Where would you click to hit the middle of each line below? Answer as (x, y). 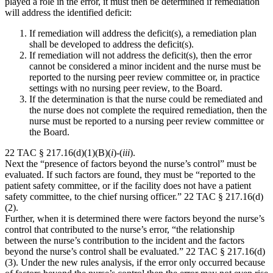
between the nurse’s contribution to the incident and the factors (125, 240)
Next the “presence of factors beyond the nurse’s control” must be (131, 163)
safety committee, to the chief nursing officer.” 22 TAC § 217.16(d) (134, 196)
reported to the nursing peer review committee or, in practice (144, 77)
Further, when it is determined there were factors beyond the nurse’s (135, 218)
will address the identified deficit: (68, 12)
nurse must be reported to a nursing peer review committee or (147, 121)
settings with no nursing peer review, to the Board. (126, 88)
